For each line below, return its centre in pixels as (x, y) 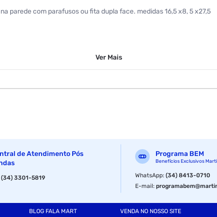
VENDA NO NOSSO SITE (151, 211)
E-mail (144, 186)
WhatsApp (149, 175)
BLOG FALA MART (53, 211)
